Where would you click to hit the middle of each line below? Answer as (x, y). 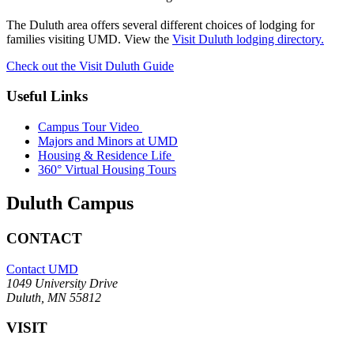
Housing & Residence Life (106, 156)
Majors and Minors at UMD (108, 141)
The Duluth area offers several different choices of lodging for (160, 24)
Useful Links (47, 96)
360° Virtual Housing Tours (107, 170)
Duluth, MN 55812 (54, 297)
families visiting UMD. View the (89, 39)
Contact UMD (42, 269)
